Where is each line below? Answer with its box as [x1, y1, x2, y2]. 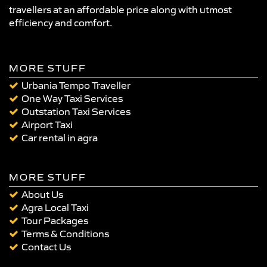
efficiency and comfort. [9, 17, 113, 29]
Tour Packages [21, 215, 88, 226]
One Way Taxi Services [21, 92, 123, 104]
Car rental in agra [21, 132, 98, 144]
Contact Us [21, 241, 71, 253]
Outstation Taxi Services [21, 105, 131, 117]
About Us [21, 188, 63, 200]
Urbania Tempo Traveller [21, 79, 131, 91]
